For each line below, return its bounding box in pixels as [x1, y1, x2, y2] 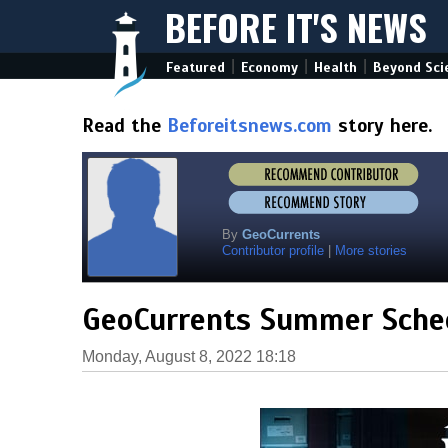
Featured [166, 59, 225, 76]
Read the [82, 114, 167, 137]
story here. [332, 114, 432, 137]
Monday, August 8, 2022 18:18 [82, 348, 296, 365]
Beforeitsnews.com [167, 114, 332, 137]
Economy [241, 59, 298, 76]
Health [314, 59, 357, 76]
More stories [335, 243, 407, 258]
